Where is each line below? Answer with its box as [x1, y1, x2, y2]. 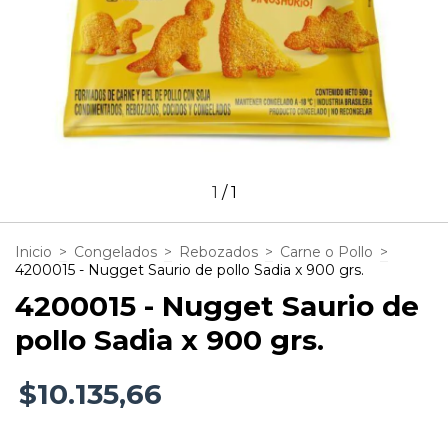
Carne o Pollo [280, 243, 373, 261]
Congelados [74, 243, 157, 261]
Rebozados [179, 243, 258, 261]
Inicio [15, 243, 52, 261]
